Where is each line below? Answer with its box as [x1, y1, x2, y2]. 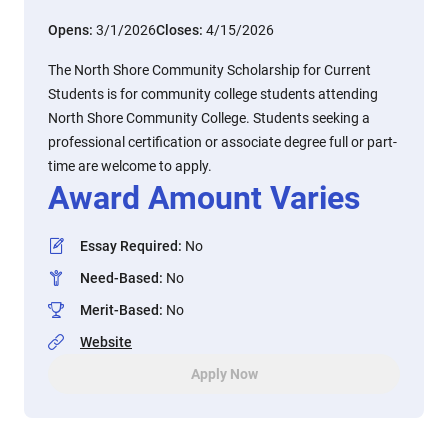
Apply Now [190, 366, 258, 382]
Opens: [48, 22, 96, 38]
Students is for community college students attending [48, 86, 378, 102]
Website [80, 334, 132, 350]
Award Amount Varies [48, 179, 360, 217]
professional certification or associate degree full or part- [48, 134, 397, 150]
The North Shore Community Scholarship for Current [48, 62, 371, 78]
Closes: [156, 22, 206, 38]
